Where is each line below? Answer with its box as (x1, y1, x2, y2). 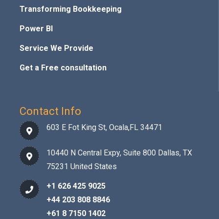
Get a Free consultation (20, 63, 107, 72)
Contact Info (20, 105, 81, 117)
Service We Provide (20, 43, 93, 53)
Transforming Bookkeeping (20, 4, 122, 14)
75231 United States (46, 161, 117, 171)
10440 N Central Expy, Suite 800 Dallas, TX (46, 148, 192, 157)
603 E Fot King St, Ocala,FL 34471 (46, 122, 162, 132)
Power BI (20, 23, 53, 33)
